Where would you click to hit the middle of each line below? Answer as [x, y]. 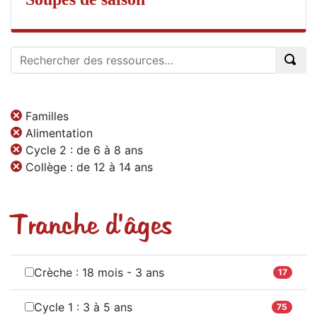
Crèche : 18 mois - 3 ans [99, 272]
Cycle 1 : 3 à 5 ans [83, 307]
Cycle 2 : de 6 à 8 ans [84, 150]
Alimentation [59, 133]
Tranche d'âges [91, 226]
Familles [47, 116]
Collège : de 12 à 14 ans [89, 167]
